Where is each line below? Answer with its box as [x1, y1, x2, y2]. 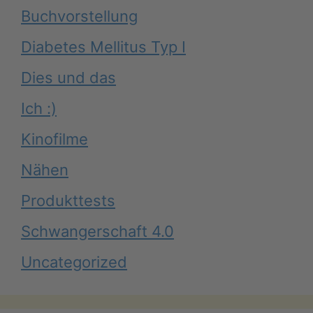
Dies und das [21, 68, 116, 87]
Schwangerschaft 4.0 [21, 222, 174, 240]
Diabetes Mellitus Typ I [21, 38, 186, 56]
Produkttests [21, 191, 115, 210]
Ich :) [21, 99, 57, 117]
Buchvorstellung [21, 7, 138, 25]
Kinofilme [21, 130, 88, 148]
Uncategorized [21, 253, 127, 271]
